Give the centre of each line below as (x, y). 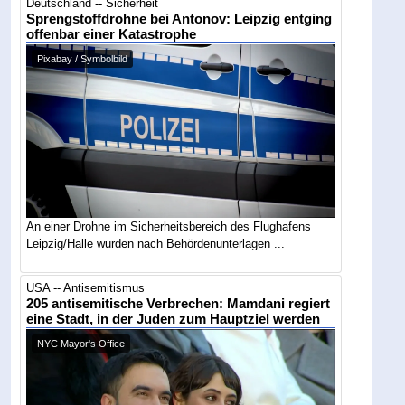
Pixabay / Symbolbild (83, 59)
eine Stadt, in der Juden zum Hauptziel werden (174, 320)
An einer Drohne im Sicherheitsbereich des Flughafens (169, 226)
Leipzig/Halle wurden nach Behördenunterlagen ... (156, 243)
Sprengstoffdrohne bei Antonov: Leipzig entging (179, 19)
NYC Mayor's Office (81, 344)
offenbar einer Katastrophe (112, 35)
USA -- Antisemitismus (86, 288)
